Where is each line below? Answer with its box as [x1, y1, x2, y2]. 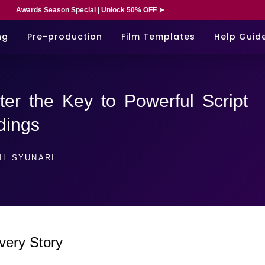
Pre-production [27, 30, 102, 43]
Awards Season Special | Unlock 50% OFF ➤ [15, 6, 164, 14]
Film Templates [121, 30, 195, 43]
